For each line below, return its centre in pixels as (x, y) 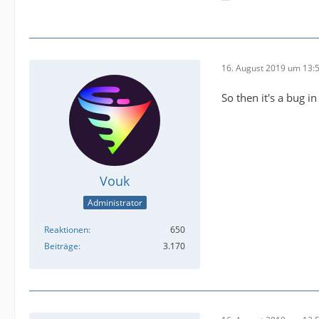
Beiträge (61, 246)
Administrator (115, 202)
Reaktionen (66, 229)
